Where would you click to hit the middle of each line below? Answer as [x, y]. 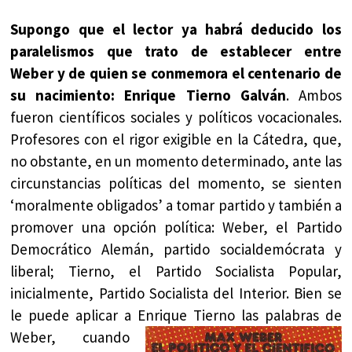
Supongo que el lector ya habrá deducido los [176, 29]
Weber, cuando [70, 337]
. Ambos [313, 95]
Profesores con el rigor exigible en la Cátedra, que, [176, 139]
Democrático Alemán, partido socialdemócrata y [176, 249]
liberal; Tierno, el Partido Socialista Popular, [176, 271]
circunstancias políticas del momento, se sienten [176, 183]
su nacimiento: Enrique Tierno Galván [148, 95]
